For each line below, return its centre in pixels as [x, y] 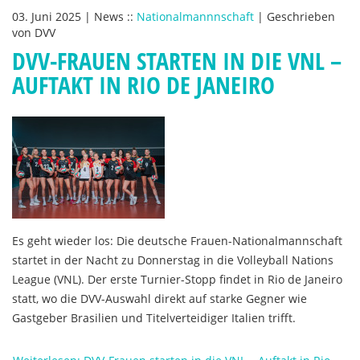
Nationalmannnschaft [195, 16]
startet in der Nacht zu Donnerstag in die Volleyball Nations [173, 260]
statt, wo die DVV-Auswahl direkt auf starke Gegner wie [160, 299]
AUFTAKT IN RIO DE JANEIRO [143, 85]
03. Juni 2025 [48, 16]
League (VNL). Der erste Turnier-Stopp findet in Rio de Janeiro [177, 279]
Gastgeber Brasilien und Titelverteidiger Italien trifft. [154, 318]
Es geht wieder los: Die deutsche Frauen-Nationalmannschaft [177, 241]
